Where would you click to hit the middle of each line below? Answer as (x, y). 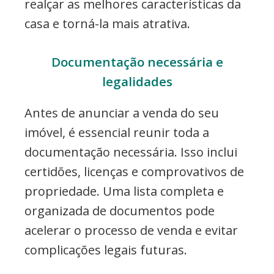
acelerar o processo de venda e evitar (131, 230)
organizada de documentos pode (120, 210)
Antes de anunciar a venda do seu (122, 113)
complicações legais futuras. (106, 250)
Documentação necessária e (137, 61)
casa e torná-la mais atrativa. (107, 23)
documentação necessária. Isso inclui (131, 152)
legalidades (137, 81)
